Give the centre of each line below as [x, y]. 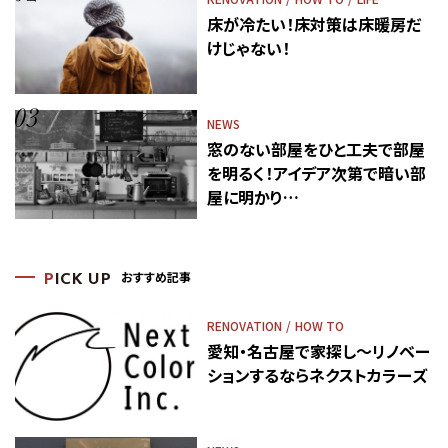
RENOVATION [244, 325]
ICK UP [82, 279]
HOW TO [319, 325]
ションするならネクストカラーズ [316, 374]
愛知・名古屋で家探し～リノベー [318, 350]
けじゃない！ [248, 47]
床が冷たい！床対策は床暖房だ [313, 23]
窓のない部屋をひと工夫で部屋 [315, 148]
